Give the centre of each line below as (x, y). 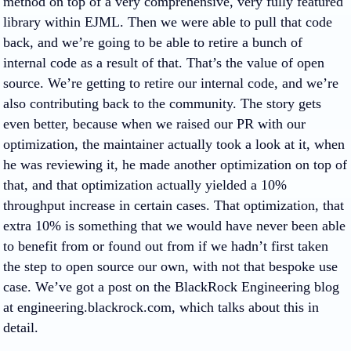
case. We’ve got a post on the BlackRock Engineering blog (171, 287)
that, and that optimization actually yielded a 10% (145, 185)
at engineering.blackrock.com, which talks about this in (161, 307)
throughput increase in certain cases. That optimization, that (174, 205)
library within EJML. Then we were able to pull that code (168, 22)
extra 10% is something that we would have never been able (174, 226)
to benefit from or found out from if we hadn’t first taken (166, 246)
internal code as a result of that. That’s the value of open (164, 63)
